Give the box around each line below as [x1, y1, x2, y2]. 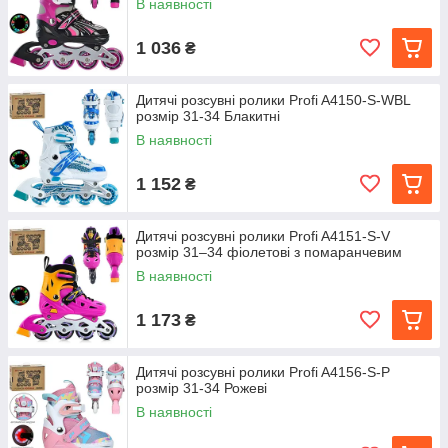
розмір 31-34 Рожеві [136, 380, 267, 396]
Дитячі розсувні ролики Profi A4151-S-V [136, 228, 390, 244]
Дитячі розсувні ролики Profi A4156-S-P [136, 364, 390, 380]
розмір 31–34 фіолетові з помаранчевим [136, 244, 402, 260]
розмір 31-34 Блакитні [136, 108, 280, 124]
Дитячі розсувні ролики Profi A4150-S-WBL [136, 92, 410, 108]
